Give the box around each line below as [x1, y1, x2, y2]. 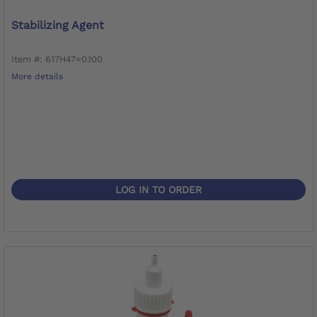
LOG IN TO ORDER [115, 183, 202, 195]
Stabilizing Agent [11, 18, 104, 32]
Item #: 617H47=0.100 [11, 53, 103, 64]
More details [11, 71, 63, 81]
